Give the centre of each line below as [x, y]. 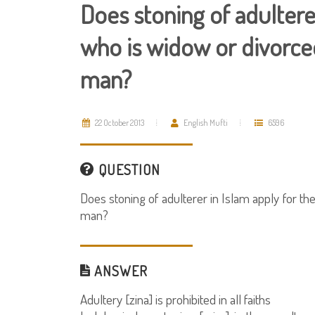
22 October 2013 [119, 123]
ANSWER [119, 271]
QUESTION [128, 169]
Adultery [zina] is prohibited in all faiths [175, 299]
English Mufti [205, 123]
